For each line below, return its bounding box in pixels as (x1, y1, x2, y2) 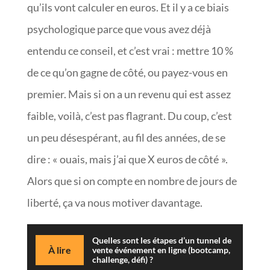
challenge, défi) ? (92, 254, 153, 265)
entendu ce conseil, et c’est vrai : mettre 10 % (27, 43, 233, 57)
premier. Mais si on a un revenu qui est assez (27, 87, 231, 101)
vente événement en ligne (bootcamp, (92, 244, 230, 255)
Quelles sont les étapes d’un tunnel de (92, 234, 231, 245)
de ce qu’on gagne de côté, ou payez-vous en (27, 65, 228, 79)
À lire (48, 243, 71, 256)
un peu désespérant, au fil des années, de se (27, 130, 225, 144)
